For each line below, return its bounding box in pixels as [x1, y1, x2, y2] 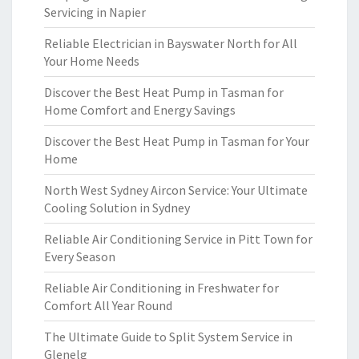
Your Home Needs [44, 53, 139, 69]
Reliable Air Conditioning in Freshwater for [44, 280, 279, 296]
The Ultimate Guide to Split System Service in [44, 329, 292, 345]
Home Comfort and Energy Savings [44, 102, 236, 118]
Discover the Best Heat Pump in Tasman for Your [44, 133, 309, 149]
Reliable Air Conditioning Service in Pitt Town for [44, 231, 313, 247]
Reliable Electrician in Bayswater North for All [44, 35, 297, 51]
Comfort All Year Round [44, 297, 172, 313]
